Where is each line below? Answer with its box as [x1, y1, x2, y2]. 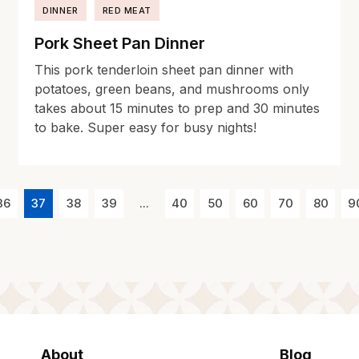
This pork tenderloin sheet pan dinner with [34, 62, 294, 79]
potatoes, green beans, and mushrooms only [34, 81, 310, 98]
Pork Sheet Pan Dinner [34, 34, 206, 54]
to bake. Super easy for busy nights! [34, 119, 257, 136]
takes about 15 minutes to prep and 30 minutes [34, 100, 321, 117]
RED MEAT [102, 5, 152, 17]
